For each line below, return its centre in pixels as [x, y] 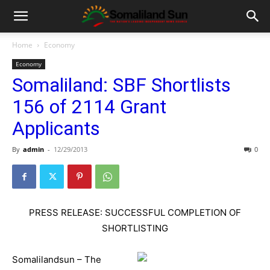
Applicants [56, 128]
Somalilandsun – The [57, 259]
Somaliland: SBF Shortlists [121, 85]
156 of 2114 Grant [89, 107]
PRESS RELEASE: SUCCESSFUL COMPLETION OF [135, 212]
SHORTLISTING [135, 228]
